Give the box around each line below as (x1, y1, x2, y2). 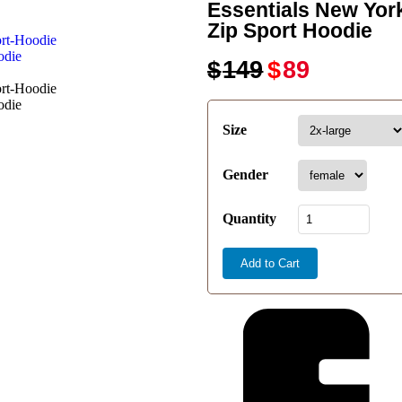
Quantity (223, 211, 277, 226)
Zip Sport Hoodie (207, 19, 373, 42)
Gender (223, 167, 269, 182)
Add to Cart (240, 257, 301, 270)
